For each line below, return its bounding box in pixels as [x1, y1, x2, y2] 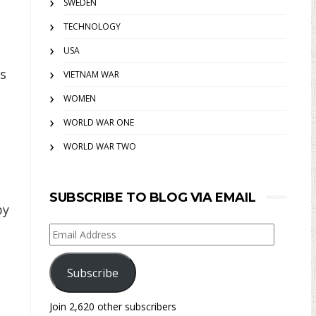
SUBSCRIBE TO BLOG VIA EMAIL [49, 190, 256, 205]
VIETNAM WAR [63, 68, 119, 80]
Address [49, 243, 90, 256]
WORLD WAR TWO [63, 140, 136, 152]
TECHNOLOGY [63, 20, 121, 32]
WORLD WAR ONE [63, 116, 134, 128]
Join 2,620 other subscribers [49, 300, 176, 313]
